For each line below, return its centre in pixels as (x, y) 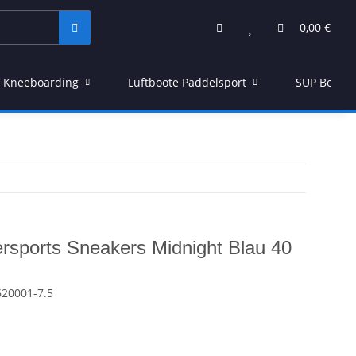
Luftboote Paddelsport (187, 82)
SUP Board (323, 82)
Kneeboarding (41, 82)
